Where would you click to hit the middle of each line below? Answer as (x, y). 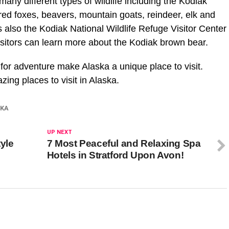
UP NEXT (59, 132)
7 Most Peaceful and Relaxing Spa (124, 143)
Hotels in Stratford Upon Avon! (115, 155)
